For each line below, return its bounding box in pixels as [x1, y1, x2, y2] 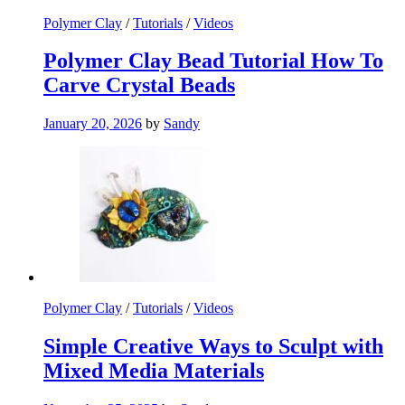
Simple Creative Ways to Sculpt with [43, 334, 383, 359]
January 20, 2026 [43, 116, 142, 132]
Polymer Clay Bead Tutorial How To [43, 49, 383, 73]
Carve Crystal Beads [43, 73, 235, 98]
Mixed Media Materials [43, 359, 264, 383]
